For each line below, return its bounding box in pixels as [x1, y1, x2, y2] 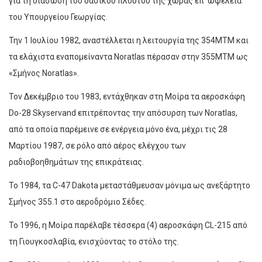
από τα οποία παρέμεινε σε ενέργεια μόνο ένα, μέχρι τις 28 [9, 125, 227, 135]
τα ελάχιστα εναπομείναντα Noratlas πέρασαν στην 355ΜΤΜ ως [9, 52, 248, 62]
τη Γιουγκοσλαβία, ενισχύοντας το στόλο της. [9, 237, 179, 247]
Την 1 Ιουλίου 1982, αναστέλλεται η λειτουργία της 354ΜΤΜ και [9, 36, 249, 46]
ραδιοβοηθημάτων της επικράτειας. [9, 157, 144, 167]
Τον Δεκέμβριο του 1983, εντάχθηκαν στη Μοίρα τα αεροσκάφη [9, 92, 245, 102]
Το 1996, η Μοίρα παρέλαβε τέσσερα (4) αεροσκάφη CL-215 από [9, 220, 247, 230]
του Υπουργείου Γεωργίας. [9, 12, 108, 22]
